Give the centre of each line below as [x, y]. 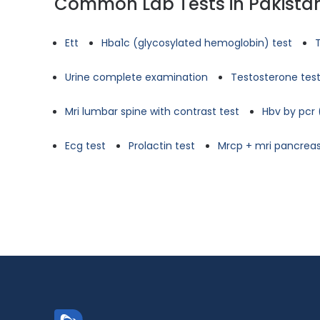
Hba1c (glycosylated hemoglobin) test [197, 43]
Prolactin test [162, 146]
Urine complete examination [136, 77]
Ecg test [85, 146]
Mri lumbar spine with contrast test [152, 111]
